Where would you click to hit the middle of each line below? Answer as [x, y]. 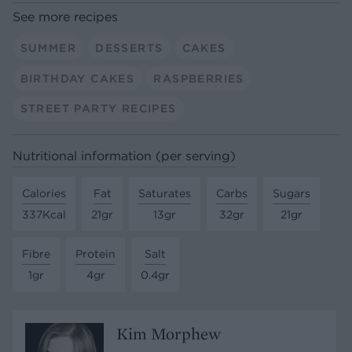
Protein [95, 253]
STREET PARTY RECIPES [98, 109]
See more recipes [65, 17]
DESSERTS [129, 48]
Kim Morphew [169, 333]
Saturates [165, 193]
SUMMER [48, 48]
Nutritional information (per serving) [124, 156]
